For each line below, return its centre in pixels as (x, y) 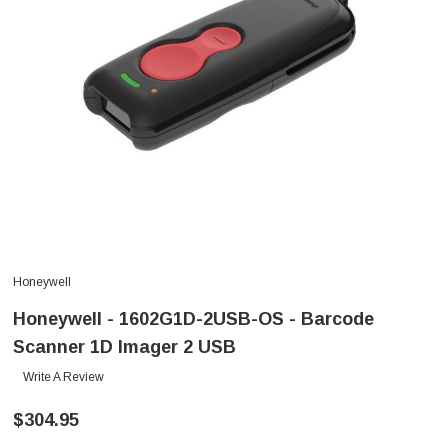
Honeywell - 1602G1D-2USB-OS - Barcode (193, 319)
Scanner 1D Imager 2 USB (124, 347)
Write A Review (63, 377)
